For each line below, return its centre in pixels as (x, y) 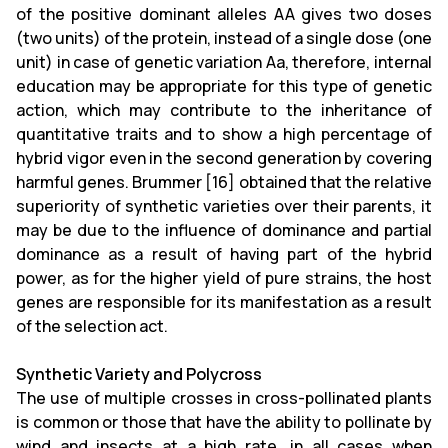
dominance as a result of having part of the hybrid (224, 253)
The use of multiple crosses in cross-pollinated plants (224, 397)
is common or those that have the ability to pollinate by (224, 421)
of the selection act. (92, 325)
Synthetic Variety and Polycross (139, 373)
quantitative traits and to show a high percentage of (224, 133)
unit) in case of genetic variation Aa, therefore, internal (224, 61)
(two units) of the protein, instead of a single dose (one (224, 37)
